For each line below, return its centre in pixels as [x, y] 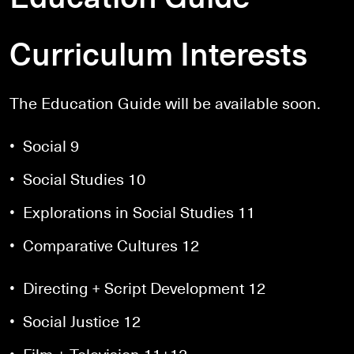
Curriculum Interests [158, 52]
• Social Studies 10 [77, 178]
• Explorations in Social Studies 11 [132, 211]
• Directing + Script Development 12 [137, 287]
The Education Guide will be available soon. [165, 102]
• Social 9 [44, 145]
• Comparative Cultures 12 [104, 244]
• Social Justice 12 [75, 320]
